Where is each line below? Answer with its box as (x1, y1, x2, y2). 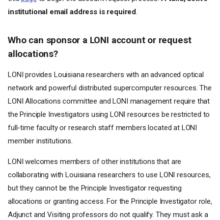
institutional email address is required (8, 7, 137, 16)
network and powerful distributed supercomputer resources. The (8, 83, 212, 92)
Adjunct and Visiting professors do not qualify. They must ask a (8, 210, 208, 219)
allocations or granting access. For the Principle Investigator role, (8, 197, 212, 206)
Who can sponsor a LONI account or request (8, 35, 192, 46)
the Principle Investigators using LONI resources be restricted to (8, 110, 210, 119)
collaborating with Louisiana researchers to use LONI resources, (8, 170, 211, 179)
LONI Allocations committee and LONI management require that (8, 97, 210, 106)
